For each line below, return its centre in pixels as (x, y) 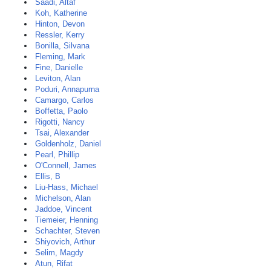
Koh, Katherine (61, 13)
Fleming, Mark (60, 57)
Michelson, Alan (63, 198)
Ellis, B (48, 176)
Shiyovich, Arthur (65, 242)
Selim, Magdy (59, 253)
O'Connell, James (66, 165)
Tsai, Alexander (62, 133)
